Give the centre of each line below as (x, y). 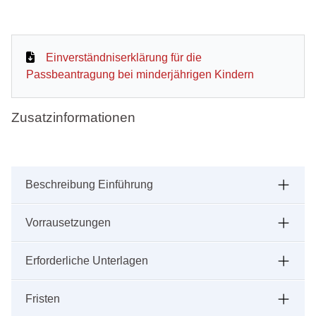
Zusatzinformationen (73, 118)
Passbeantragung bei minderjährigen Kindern (140, 75)
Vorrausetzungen (68, 223)
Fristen (43, 299)
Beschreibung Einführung (89, 185)
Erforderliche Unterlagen (87, 261)
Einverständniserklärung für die (124, 58)
